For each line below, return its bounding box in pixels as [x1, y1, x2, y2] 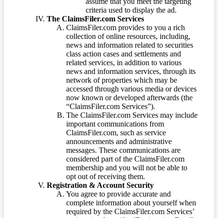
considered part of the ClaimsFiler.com [66, 155, 184, 163]
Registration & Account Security [47, 181, 154, 190]
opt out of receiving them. [66, 172, 145, 181]
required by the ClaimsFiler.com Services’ [66, 207, 194, 216]
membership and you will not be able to [66, 163, 187, 172]
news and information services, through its [66, 67, 196, 76]
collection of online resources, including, [66, 32, 190, 41]
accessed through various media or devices [66, 85, 197, 93]
